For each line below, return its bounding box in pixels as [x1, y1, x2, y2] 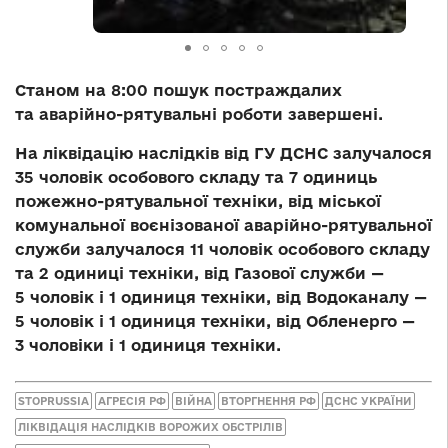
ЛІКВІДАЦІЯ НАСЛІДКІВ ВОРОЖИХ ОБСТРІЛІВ [18, 420, 283, 433]
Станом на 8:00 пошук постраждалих [15, 81, 342, 100]
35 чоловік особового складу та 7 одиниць [15, 168, 377, 187]
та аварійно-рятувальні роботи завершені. [15, 105, 383, 124]
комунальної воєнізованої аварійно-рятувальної [15, 216, 432, 235]
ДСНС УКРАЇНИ [325, 394, 412, 407]
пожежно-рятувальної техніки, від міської [15, 192, 381, 211]
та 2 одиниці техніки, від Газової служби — [15, 264, 384, 283]
